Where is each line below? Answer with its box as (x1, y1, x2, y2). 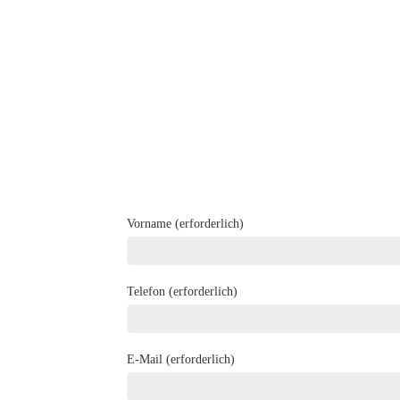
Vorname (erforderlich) (127, 217, 244, 230)
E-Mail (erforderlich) (127, 353, 235, 366)
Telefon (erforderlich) (127, 285, 237, 298)
